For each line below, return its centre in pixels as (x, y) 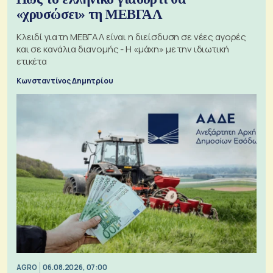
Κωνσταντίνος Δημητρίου (65, 80)
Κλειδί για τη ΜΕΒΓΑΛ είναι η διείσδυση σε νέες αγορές (132, 37)
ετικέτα (32, 61)
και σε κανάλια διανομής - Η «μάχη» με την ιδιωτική (123, 49)
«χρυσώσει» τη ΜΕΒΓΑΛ (89, 14)
